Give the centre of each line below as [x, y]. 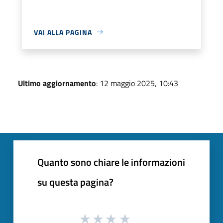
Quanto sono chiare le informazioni [111, 162]
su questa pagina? [75, 182]
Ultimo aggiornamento [57, 83]
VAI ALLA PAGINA [63, 32]
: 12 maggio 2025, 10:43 [137, 83]
